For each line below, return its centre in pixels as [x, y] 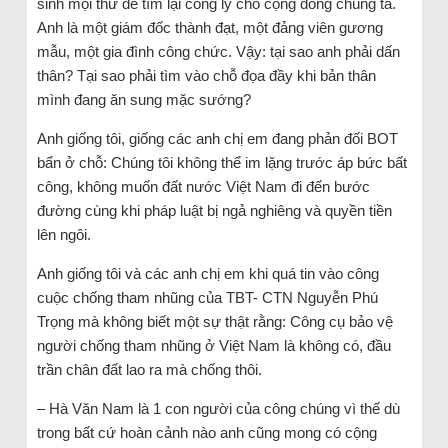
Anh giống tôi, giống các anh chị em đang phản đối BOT [217, 138]
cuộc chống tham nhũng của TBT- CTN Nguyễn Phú [207, 297]
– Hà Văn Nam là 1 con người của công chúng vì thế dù [218, 408]
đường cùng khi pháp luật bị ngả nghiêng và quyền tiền [214, 210]
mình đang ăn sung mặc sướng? [143, 99]
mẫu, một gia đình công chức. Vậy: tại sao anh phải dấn [218, 51]
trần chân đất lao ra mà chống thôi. [149, 369]
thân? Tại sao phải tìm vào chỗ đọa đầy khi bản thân [206, 75]
